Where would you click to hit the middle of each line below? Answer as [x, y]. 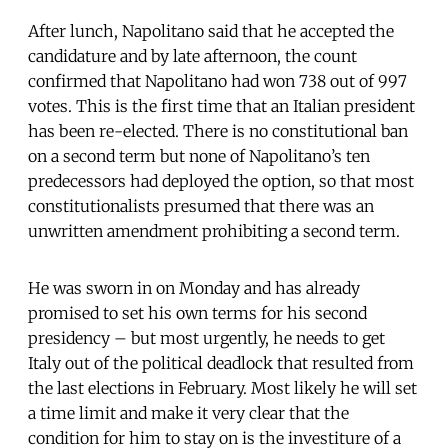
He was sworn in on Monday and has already [194, 287]
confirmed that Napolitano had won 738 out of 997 [217, 80]
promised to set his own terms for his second [197, 312]
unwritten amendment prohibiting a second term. [216, 230]
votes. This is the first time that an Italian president [221, 105]
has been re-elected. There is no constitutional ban [218, 130]
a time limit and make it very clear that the [188, 412]
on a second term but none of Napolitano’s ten [199, 155]
